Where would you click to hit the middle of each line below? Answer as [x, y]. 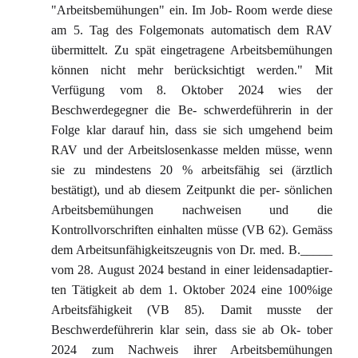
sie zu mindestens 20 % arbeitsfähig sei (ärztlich [192, 170]
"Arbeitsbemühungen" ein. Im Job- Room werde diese [192, 10]
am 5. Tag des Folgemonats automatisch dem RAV [192, 30]
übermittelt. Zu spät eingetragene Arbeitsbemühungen [192, 50]
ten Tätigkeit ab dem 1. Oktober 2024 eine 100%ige [192, 290]
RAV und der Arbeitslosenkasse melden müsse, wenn [192, 150]
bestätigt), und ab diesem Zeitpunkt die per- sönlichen [192, 190]
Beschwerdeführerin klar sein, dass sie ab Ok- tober [192, 330]
